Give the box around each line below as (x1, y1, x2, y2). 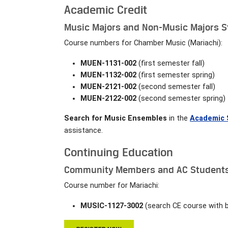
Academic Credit (64, 3, 147, 16)
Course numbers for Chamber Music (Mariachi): (64, 38, 222, 47)
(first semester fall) (136, 59, 205, 68)
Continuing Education (64, 145, 173, 159)
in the (167, 113, 190, 123)
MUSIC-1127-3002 (80, 201, 143, 210)
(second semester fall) (136, 82, 215, 91)
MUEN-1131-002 (80, 59, 136, 68)
